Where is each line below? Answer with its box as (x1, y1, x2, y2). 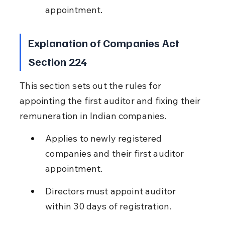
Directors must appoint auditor (45, 185, 178, 197)
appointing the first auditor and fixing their (20, 94, 203, 106)
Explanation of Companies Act (28, 35, 182, 50)
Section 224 (28, 54, 87, 68)
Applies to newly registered (45, 132, 164, 144)
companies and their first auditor (45, 147, 186, 159)
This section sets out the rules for (20, 79, 164, 91)
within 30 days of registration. (45, 200, 172, 212)
